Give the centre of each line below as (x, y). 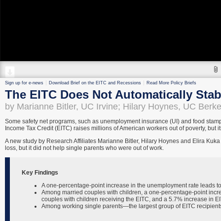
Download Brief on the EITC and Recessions (95, 83)
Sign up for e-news (24, 83)
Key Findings (40, 173)
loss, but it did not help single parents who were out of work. (84, 148)
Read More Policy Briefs (171, 83)
